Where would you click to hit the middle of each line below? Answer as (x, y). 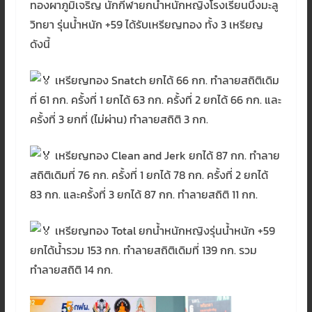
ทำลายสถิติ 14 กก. (71, 269)
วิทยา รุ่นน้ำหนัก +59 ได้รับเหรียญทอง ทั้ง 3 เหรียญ (146, 24)
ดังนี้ (40, 44)
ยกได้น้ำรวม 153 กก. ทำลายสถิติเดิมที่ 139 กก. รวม (143, 250)
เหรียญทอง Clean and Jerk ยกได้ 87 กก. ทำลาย (166, 155)
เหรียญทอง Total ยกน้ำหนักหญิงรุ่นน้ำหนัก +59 (163, 230)
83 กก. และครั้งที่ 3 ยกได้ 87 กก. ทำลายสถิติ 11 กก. (143, 194)
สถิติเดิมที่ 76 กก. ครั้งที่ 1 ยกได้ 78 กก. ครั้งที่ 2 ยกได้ (149, 174)
